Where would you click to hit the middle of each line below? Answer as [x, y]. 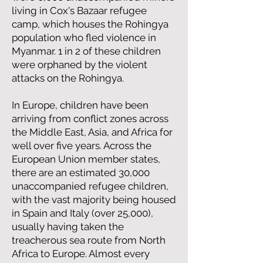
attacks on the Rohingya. [69, 78]
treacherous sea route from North [89, 240]
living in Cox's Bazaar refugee [79, 11]
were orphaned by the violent [80, 65]
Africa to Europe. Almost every [81, 254]
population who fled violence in [84, 38]
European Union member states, [86, 159]
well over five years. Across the [82, 146]
